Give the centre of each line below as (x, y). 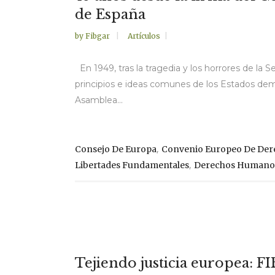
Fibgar (99, 36)
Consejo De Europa (116, 149)
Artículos (144, 36)
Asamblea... (99, 100)
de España (110, 15)
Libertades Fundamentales (132, 165)
